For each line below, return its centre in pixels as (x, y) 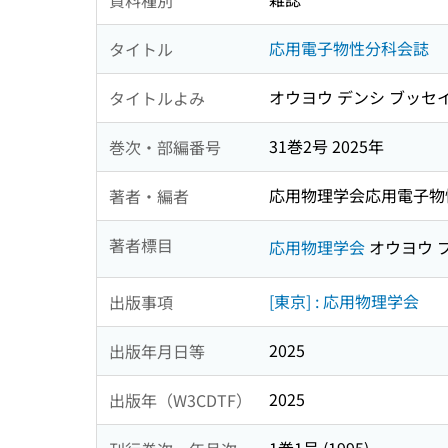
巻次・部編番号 (165, 146)
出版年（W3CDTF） (180, 399)
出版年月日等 (157, 350)
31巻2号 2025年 (326, 146)
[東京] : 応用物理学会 (344, 301)
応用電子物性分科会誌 (349, 48)
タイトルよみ (157, 97)
